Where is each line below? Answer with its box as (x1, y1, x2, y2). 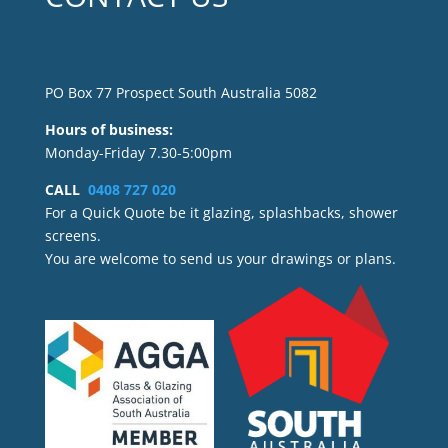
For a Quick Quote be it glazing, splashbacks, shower (44, 202, 398, 222)
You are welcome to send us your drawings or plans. (44, 248, 396, 268)
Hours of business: (44, 119, 173, 139)
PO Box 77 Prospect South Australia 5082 (44, 82, 317, 102)
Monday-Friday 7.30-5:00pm (44, 142, 232, 162)
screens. (44, 225, 101, 245)
